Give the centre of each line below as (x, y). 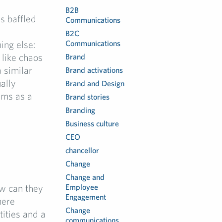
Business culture (92, 123)
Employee (82, 187)
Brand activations (94, 70)
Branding (81, 110)
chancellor (83, 150)
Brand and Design (95, 83)
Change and (85, 177)
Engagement (86, 197)
